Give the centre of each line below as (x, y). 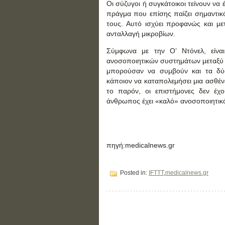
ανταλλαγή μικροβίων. (141, 34)
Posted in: (134, 173)
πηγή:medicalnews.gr (141, 145)
